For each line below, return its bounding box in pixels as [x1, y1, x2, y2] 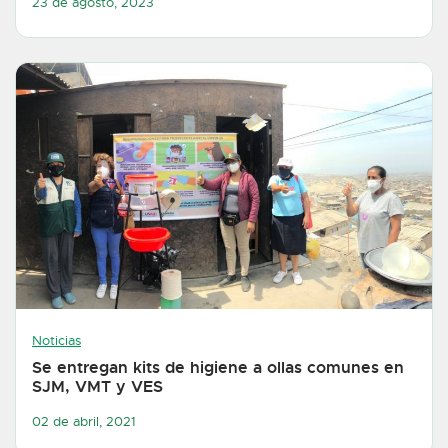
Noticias [32, 333, 81, 350]
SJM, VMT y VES [32, 376, 163, 398]
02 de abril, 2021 [32, 413, 136, 430]
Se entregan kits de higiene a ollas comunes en [32, 357, 404, 379]
